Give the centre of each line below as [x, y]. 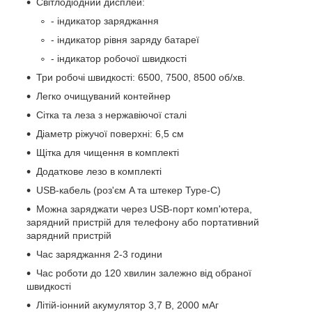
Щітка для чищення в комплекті [108, 153]
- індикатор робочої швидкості [119, 59]
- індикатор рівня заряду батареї [125, 40]
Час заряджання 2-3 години [99, 255]
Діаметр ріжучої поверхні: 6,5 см [110, 134]
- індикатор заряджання [105, 21]
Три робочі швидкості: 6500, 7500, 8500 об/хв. [141, 78]
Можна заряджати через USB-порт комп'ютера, [144, 209]
